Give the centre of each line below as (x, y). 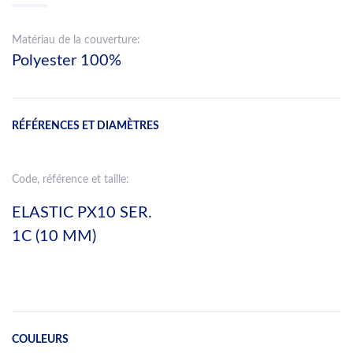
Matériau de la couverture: (76, 40)
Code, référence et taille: (71, 179)
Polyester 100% (67, 60)
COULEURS (40, 339)
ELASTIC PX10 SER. (82, 212)
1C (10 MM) (54, 236)
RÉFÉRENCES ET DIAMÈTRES (85, 125)
